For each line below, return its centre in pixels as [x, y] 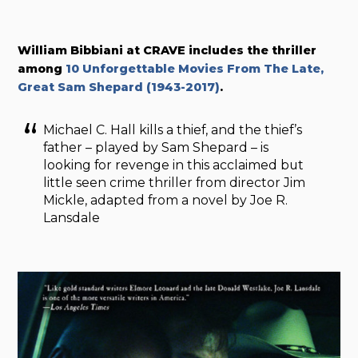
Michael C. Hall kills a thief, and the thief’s [173, 130]
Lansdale [75, 218]
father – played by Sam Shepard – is [156, 148]
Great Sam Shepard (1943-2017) [119, 87]
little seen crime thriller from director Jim [175, 183]
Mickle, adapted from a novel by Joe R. [166, 201]
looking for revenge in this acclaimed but [174, 165]
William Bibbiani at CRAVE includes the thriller [167, 50]
